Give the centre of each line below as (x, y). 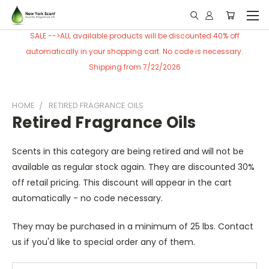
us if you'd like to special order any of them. (104, 242)
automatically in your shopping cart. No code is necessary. (134, 51)
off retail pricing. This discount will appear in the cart (122, 183)
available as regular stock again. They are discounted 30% (133, 167)
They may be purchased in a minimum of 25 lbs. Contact (133, 226)
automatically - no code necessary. (89, 198)
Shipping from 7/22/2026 (134, 67)
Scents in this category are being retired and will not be (128, 151)
